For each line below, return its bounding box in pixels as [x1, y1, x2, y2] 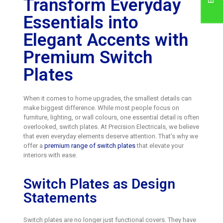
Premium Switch [23, 47, 152, 68]
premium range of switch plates [44, 141, 135, 149]
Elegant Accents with [23, 29, 188, 50]
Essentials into [23, 12, 138, 33]
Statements [23, 189, 97, 206]
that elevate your [135, 141, 184, 149]
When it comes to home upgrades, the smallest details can [23, 94, 192, 102]
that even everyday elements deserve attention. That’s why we [23, 132, 198, 140]
